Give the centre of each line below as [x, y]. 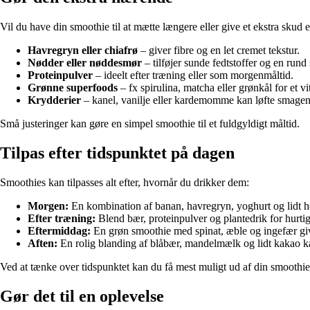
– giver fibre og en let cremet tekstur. [219, 51]
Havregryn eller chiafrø [83, 51]
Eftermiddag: [59, 231]
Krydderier [54, 100]
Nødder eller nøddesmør [85, 63]
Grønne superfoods [73, 88]
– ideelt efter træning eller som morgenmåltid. [193, 75]
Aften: [43, 244]
